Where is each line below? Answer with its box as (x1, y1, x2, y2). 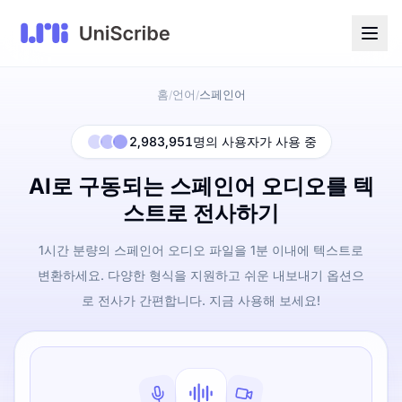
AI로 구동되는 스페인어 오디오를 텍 (28, 173, 374, 199)
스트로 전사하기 (123, 200, 279, 226)
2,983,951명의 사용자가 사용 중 (128, 134, 317, 149)
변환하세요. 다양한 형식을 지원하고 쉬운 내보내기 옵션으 (37, 267, 364, 283)
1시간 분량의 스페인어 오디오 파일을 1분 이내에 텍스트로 (38, 242, 363, 258)
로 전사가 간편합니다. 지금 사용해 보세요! (81, 293, 320, 308)
